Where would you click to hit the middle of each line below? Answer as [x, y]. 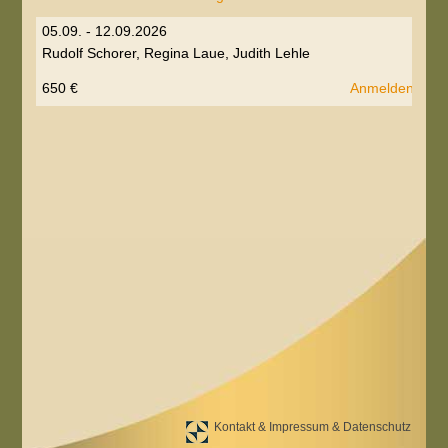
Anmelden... [387, 87]
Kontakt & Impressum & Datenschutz [312, 427]
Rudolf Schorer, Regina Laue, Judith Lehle [175, 53]
